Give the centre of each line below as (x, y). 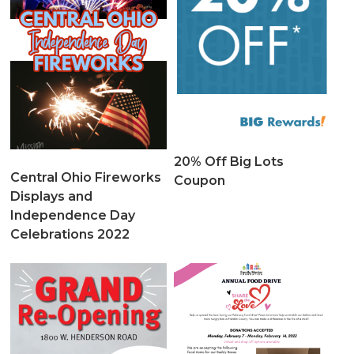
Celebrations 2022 (70, 235)
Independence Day (73, 216)
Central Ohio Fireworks (86, 178)
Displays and (52, 197)
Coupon (199, 181)
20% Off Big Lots (228, 162)
